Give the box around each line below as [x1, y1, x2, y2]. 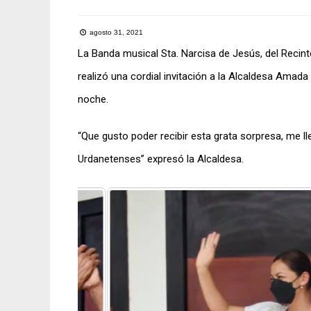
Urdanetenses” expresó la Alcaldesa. [78, 153, 244, 165]
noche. [78, 93, 108, 106]
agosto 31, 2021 [87, 28, 143, 36]
